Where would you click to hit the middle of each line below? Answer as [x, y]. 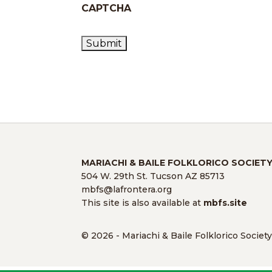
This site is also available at [143, 202]
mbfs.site [226, 202]
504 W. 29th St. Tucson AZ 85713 [153, 176]
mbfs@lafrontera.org [127, 189]
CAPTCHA [107, 8]
